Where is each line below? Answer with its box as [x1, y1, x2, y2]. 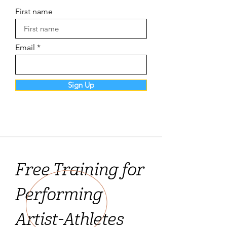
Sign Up [68, 80, 94, 90]
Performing [15, 188, 102, 204]
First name [15, 7, 53, 16]
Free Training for [15, 163, 143, 179]
